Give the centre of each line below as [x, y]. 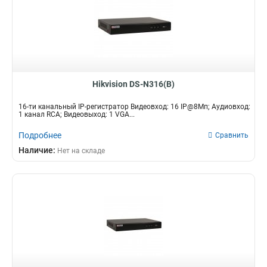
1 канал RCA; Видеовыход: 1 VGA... [77, 114]
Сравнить [232, 135]
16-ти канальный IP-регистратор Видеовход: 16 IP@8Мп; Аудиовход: [134, 107]
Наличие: [38, 150]
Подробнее [40, 135]
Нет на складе [81, 151]
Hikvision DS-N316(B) [133, 84]
